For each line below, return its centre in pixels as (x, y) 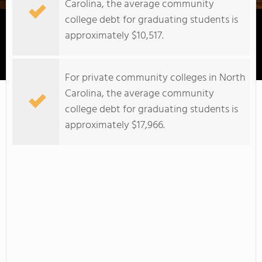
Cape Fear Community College (192, 68)
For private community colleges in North (155, 78)
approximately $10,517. (114, 36)
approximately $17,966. (115, 125)
